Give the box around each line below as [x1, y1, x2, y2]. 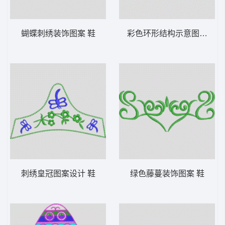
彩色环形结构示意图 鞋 [127, 29, 209, 38]
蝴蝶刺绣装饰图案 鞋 [21, 29, 95, 38]
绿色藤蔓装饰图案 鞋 [130, 169, 204, 178]
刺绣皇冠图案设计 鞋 [21, 169, 95, 178]
